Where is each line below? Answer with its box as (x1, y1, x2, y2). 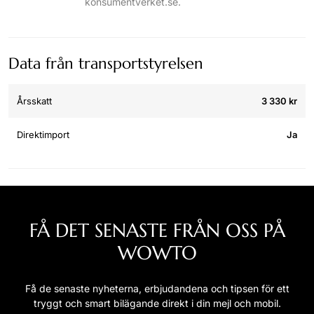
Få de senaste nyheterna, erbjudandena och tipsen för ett (25, 282, 289, 295)
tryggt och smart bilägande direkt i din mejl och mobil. (33, 297, 281, 310)
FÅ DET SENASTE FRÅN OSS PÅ (29, 219, 285, 243)
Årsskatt (17, 95, 52, 107)
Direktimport (17, 128, 69, 140)
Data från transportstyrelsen (8, 54, 203, 74)
